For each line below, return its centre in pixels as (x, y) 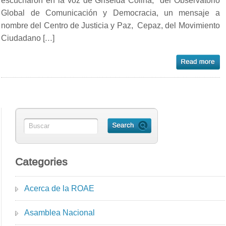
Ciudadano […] (28, 38)
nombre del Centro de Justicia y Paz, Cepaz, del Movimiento (110, 25)
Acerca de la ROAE (60, 188)
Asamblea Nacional (60, 212)
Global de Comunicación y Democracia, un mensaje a (110, 13)
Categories (42, 161)
